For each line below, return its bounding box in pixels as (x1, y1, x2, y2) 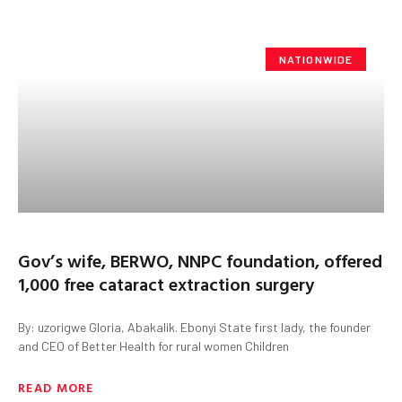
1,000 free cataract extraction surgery (18, 269, 314, 297)
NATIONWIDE (278, 52, 354, 66)
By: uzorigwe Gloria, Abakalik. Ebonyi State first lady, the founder (18, 319, 371, 335)
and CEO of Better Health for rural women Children (18, 337, 289, 354)
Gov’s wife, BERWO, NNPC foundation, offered (18, 246, 382, 274)
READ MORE (18, 377, 94, 397)
